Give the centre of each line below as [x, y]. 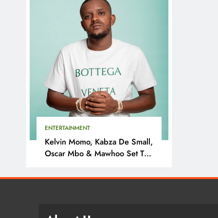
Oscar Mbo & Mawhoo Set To [96, 154]
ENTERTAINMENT [68, 128]
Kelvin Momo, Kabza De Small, [99, 142]
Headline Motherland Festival [96, 165]
